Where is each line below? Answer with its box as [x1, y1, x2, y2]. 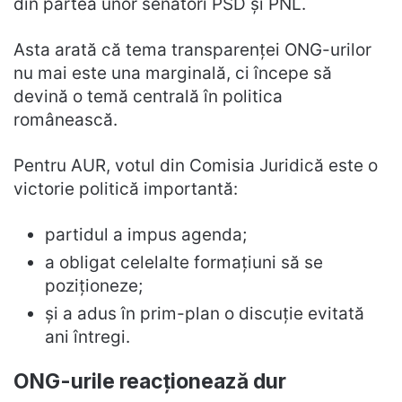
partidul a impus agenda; [45, 224, 247, 246]
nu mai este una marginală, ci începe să [13, 63, 332, 84]
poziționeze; [45, 275, 143, 297]
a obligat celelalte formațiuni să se [45, 252, 323, 274]
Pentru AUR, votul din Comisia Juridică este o [13, 155, 378, 177]
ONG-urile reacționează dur [13, 369, 286, 395]
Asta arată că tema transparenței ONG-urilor [13, 39, 371, 61]
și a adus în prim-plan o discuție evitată [45, 303, 364, 325]
